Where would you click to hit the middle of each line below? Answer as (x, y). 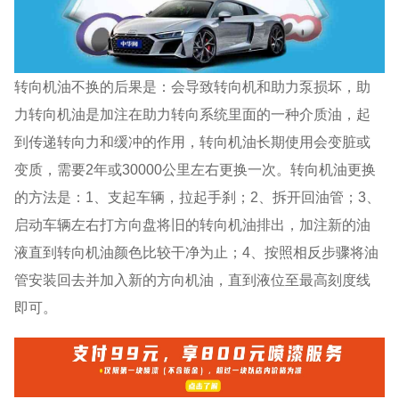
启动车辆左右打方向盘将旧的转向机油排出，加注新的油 (193, 224)
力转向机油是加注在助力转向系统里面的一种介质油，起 (193, 114)
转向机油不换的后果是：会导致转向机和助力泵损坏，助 (193, 86)
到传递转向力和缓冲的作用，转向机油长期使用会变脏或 (193, 141)
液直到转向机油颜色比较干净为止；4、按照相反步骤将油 (197, 252)
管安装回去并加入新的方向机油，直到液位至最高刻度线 (193, 279)
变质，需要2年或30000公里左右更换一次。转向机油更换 (195, 169)
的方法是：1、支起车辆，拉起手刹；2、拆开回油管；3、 (198, 196)
